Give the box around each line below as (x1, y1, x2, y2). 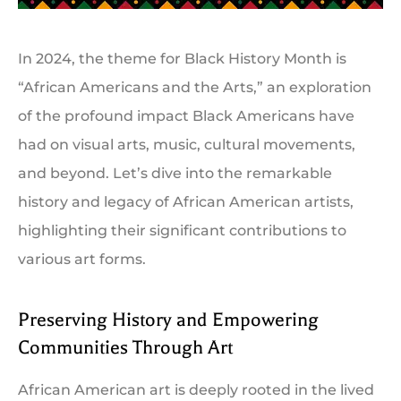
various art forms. (18, 251, 146, 269)
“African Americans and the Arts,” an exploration (18, 79, 371, 97)
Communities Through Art (18, 337, 233, 359)
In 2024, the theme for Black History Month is (18, 50, 346, 68)
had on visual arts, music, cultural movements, (18, 136, 355, 154)
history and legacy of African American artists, (18, 193, 354, 211)
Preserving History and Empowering (18, 309, 319, 331)
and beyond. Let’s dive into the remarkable (18, 165, 332, 183)
